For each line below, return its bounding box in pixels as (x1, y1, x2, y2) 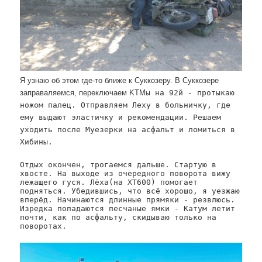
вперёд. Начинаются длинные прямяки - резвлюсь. (20, 195, 236, 205)
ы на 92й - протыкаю (146, 88, 235, 98)
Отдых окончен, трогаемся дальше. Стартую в (20, 160, 217, 170)
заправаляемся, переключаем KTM (20, 88, 146, 98)
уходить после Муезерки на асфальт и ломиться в (20, 125, 236, 135)
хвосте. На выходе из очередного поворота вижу (20, 169, 231, 178)
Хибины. (20, 137, 53, 147)
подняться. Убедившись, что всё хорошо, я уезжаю (20, 187, 240, 196)
